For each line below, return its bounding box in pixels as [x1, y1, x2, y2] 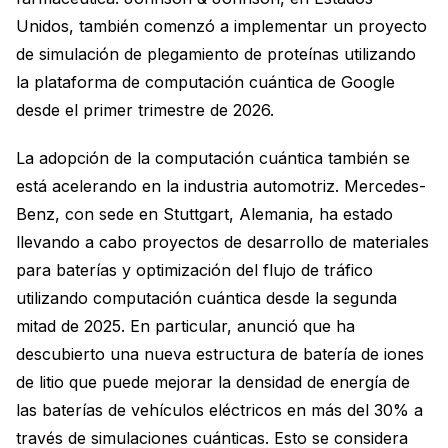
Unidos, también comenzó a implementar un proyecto [16, 15, 427, 36]
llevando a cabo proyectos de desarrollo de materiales [16, 231, 429, 252]
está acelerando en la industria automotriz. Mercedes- [16, 175, 426, 196]
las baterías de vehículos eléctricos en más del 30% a [16, 399, 423, 420]
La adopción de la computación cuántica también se [16, 147, 410, 168]
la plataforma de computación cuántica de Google [16, 71, 395, 92]
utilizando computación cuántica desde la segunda [16, 287, 397, 308]
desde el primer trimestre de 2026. [16, 99, 274, 120]
